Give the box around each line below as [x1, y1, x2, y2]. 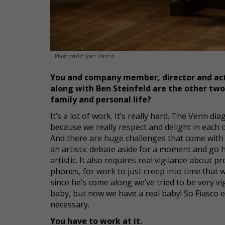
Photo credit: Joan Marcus [55, 53, 114, 60]
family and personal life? [50, 94, 151, 105]
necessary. [50, 199, 89, 210]
